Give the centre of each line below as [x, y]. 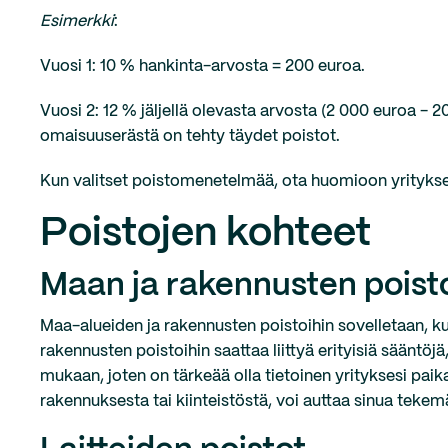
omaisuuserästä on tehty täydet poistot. [190, 136]
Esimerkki [77, 21]
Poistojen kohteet [205, 234]
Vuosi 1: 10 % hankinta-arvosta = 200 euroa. [204, 66]
